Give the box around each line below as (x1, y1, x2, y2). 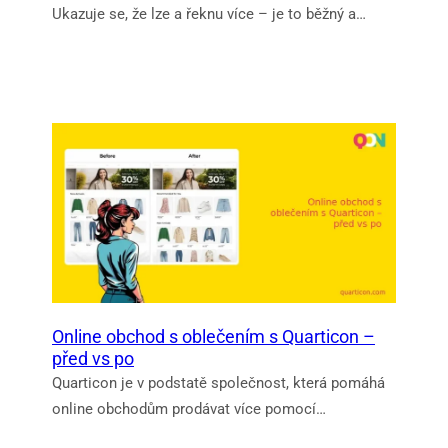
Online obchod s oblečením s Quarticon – (52, 325, 375, 347)
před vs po (52, 347, 134, 369)
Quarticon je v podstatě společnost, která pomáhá (52, 373, 385, 392)
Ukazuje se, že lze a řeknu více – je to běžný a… (52, 4, 366, 23)
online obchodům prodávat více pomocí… (52, 399, 326, 418)
